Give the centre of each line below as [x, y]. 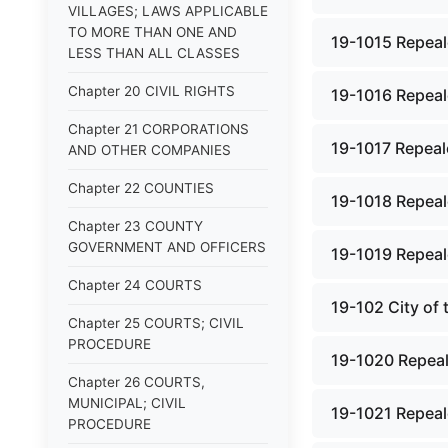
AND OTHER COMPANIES [149, 150]
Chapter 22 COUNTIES [141, 188]
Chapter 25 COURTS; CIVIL [156, 323]
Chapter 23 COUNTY [135, 226]
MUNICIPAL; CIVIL [127, 403]
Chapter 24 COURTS [135, 285]
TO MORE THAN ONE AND [152, 32]
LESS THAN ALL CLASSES [154, 53]
